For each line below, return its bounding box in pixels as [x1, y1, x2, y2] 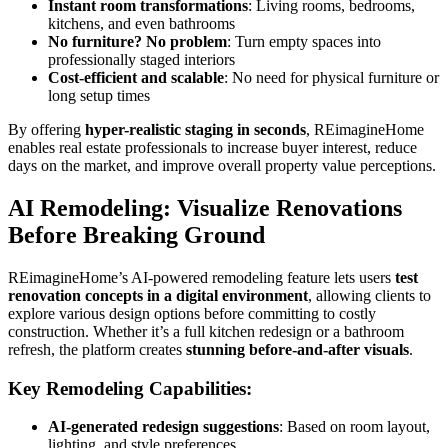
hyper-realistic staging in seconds [85, 121, 306, 139]
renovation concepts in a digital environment [8, 286, 308, 304]
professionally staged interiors [48, 51, 235, 69]
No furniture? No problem [48, 33, 227, 51]
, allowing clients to [308, 286, 431, 304]
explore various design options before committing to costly [8, 304, 376, 322]
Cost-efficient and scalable [48, 69, 224, 87]
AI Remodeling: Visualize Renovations [8, 194, 402, 221]
